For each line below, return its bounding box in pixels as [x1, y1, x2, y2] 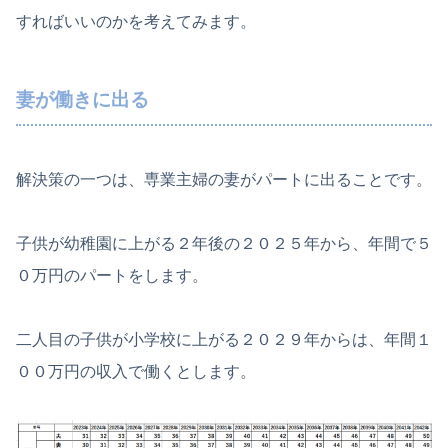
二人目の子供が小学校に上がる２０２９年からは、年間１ [16, 331, 432, 349]
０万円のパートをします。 [16, 267, 208, 285]
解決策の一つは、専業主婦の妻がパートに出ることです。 [16, 171, 432, 189]
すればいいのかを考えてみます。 [16, 13, 256, 31]
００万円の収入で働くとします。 [16, 363, 256, 381]
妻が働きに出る [16, 89, 149, 111]
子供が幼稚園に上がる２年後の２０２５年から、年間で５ [16, 235, 432, 253]
